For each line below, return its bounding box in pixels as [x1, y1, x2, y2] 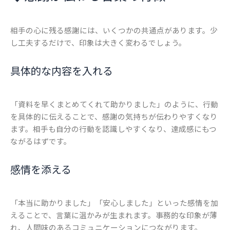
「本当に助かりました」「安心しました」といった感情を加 [10, 197, 218, 208]
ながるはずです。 [10, 136, 71, 147]
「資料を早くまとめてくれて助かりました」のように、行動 [10, 99, 218, 110]
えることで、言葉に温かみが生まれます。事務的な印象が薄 [10, 209, 217, 221]
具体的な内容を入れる [10, 63, 113, 79]
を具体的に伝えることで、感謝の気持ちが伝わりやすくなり [10, 111, 218, 122]
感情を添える [10, 162, 71, 177]
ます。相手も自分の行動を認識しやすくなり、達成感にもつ [10, 123, 217, 135]
